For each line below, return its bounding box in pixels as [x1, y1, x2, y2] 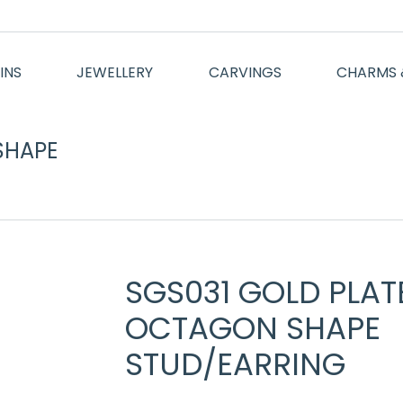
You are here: [211, 146, 302, 166]
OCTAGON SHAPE [125, 307, 381, 350]
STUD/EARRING [125, 343, 345, 386]
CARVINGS [208, 62, 282, 83]
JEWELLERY [76, 62, 154, 83]
